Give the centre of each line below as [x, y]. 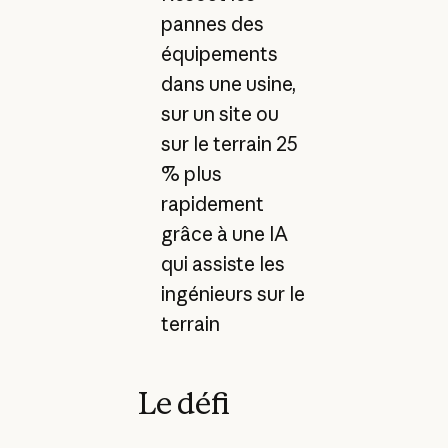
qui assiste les [222, 264]
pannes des [212, 24]
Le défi [183, 403]
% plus [191, 174]
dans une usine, [228, 84]
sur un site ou [219, 114]
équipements [219, 54]
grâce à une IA [224, 234]
